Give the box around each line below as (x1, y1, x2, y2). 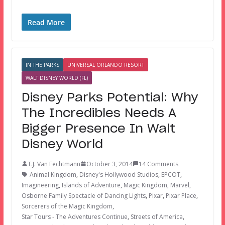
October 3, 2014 (86, 159, 133, 168)
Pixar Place (165, 191, 196, 200)
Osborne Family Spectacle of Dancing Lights (21, 191, 146, 200)
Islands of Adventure (61, 180, 121, 189)
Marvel (170, 180, 189, 189)
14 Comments (138, 159, 178, 168)
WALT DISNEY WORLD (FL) (25, 74, 88, 81)
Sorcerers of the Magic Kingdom (21, 201, 113, 210)
